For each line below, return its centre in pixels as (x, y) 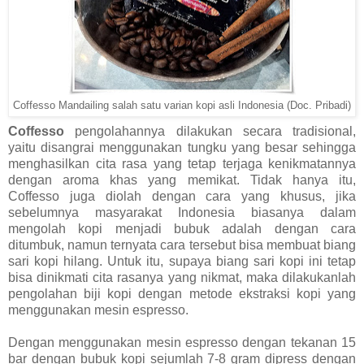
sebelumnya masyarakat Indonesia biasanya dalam (182, 213)
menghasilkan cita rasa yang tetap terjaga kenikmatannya (182, 164)
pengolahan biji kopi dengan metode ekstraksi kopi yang (182, 294)
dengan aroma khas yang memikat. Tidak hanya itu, (182, 180)
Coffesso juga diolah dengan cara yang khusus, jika (182, 197)
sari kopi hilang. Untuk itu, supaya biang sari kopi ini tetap (182, 262)
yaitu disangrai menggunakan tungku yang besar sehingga (182, 148)
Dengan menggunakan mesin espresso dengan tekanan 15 (182, 343)
